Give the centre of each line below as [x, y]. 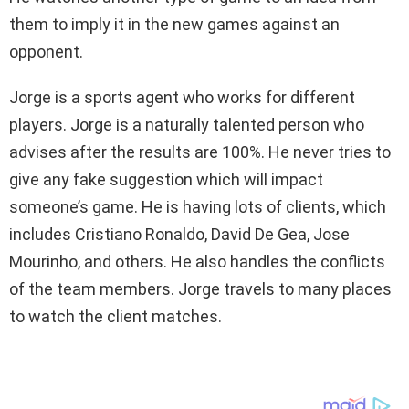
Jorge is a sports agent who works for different [182, 97]
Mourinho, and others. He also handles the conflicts [197, 261]
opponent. [46, 51]
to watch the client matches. [115, 316]
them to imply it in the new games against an [174, 24]
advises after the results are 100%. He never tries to [200, 152]
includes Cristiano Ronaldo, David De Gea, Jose [179, 234]
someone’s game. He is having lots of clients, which [198, 206]
